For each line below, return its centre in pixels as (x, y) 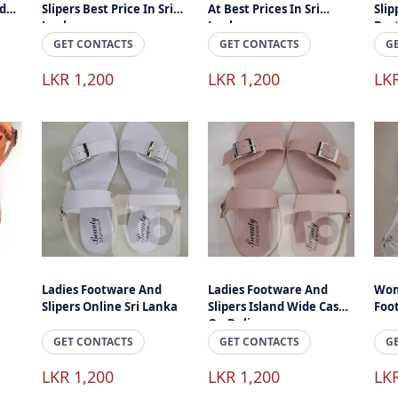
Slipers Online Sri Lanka (110, 306)
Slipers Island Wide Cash (278, 306)
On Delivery (242, 323)
